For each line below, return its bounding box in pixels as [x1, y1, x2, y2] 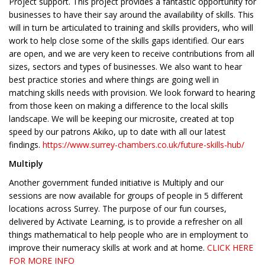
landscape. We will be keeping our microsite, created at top [9, 113, 234, 125]
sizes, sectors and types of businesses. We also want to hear [9, 61, 242, 73]
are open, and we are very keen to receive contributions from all [9, 48, 254, 60]
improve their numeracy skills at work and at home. [9, 242, 207, 254]
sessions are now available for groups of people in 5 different [9, 190, 243, 202]
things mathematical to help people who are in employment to [9, 229, 248, 241]
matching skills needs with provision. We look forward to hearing [9, 87, 255, 99]
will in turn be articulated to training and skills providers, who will [9, 22, 253, 34]
